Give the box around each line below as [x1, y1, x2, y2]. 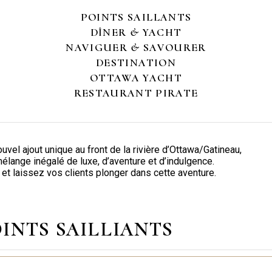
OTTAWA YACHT [89, 70, 183, 84]
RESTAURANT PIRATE [73, 86, 199, 100]
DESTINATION [96, 55, 176, 69]
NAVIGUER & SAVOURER [66, 40, 206, 54]
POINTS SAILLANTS [80, 10, 192, 24]
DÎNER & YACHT [90, 25, 182, 39]
